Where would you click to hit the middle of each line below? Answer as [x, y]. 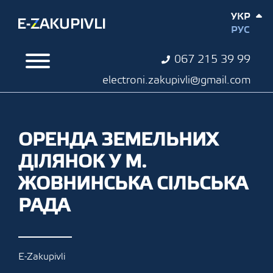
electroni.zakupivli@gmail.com [176, 80]
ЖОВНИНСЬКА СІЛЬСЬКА [133, 184]
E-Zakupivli [42, 257]
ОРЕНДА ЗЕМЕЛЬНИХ [118, 140]
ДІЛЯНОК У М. [83, 162]
